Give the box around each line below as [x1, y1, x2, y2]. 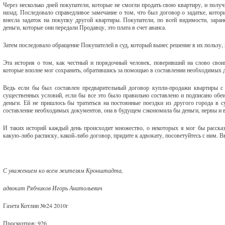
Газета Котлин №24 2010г [3, 201, 69, 209]
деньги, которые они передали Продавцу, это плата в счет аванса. [3, 23, 167, 31]
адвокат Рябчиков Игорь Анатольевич [3, 184, 103, 192]
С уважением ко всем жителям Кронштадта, [3, 166, 124, 174]
